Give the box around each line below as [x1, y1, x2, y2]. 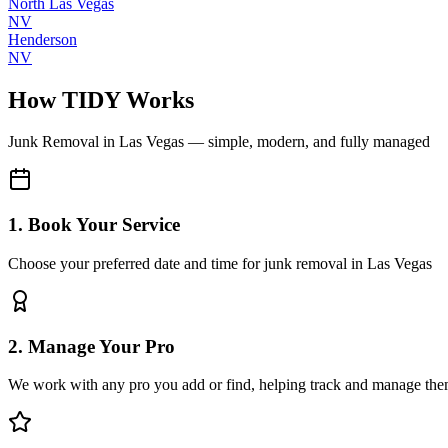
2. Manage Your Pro [8, 335, 175, 357]
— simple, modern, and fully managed [184, 133, 430, 151]
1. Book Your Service [8, 214, 180, 236]
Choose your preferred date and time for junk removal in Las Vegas [8, 254, 432, 272]
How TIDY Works [8, 86, 194, 113]
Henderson [8, 30, 77, 48]
